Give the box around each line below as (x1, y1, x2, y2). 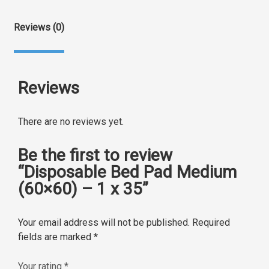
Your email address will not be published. (18, 217, 190, 228)
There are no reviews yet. (18, 116, 124, 127)
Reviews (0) (14, 22, 64, 33)
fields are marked (18, 231, 94, 243)
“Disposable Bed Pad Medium (18, 162, 237, 182)
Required (192, 217, 230, 228)
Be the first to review (18, 145, 172, 165)
